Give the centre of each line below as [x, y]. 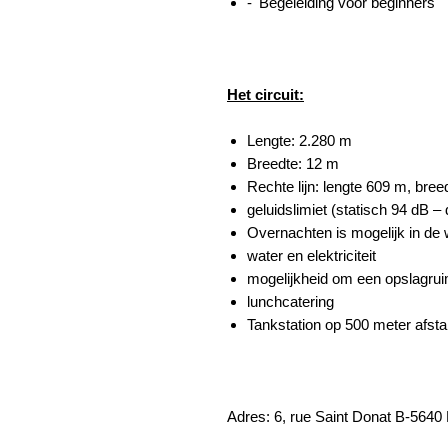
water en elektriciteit [311, 255]
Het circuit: [265, 94]
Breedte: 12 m [293, 163]
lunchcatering [290, 301]
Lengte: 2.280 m [299, 140]
